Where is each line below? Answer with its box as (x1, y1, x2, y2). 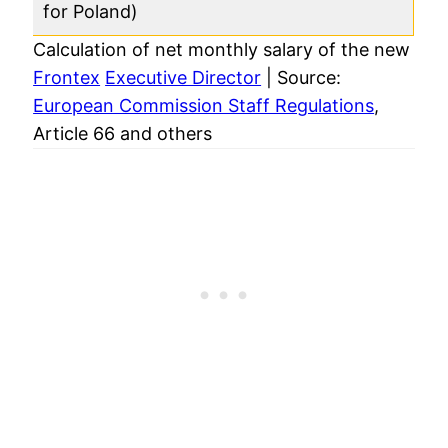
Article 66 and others (33, 122, 213, 144)
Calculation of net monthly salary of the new (33, 38, 411, 60)
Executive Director (105, 66, 262, 88)
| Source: (261, 66, 342, 88)
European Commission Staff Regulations (33, 94, 375, 116)
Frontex (33, 66, 101, 88)
